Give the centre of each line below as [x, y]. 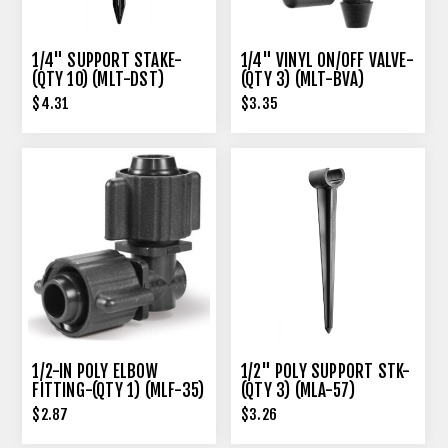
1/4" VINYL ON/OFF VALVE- [327, 60]
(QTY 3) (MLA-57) [298, 391]
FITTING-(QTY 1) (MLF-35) [118, 391]
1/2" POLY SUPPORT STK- [326, 372]
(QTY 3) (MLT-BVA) [303, 79]
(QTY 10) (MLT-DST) [98, 79]
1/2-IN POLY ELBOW [95, 372]
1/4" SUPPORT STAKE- [107, 60]
